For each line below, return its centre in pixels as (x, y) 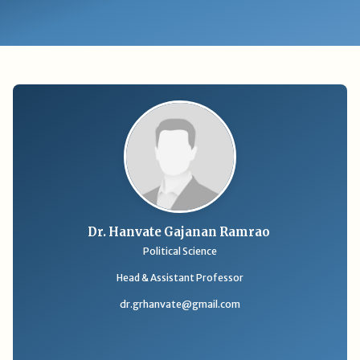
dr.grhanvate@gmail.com (180, 305)
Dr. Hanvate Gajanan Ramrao (180, 233)
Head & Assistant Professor (180, 278)
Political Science (180, 252)
